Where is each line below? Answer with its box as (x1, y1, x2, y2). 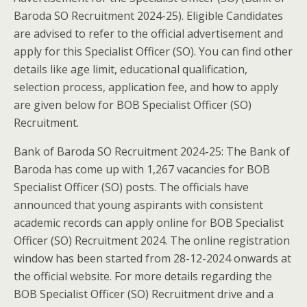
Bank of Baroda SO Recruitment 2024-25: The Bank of (14, 144, 290, 159)
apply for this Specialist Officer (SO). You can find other (14, 44, 293, 59)
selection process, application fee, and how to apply (14, 79, 278, 95)
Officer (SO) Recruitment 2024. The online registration (14, 233, 290, 248)
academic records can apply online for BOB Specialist (14, 215, 284, 230)
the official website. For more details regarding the (14, 269, 272, 284)
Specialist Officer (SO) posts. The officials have (14, 180, 249, 195)
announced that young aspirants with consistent (14, 197, 263, 212)
